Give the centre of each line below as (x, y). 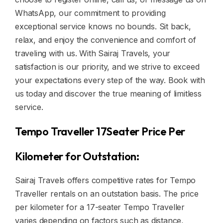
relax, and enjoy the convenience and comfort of (106, 40)
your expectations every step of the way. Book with (110, 80)
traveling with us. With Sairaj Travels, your (93, 53)
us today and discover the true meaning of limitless (108, 94)
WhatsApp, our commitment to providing (90, 13)
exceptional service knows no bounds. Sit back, (103, 26)
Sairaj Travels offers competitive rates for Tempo (106, 180)
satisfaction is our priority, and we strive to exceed (107, 67)
